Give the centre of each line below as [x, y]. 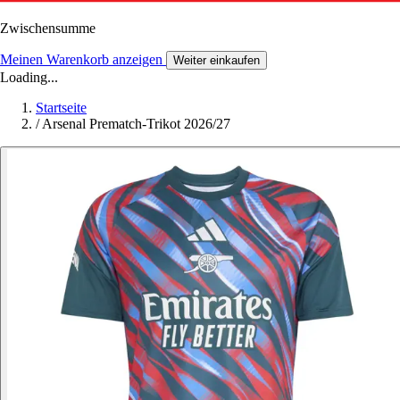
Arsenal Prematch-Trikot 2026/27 [136, 123]
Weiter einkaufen [217, 60]
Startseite [61, 107]
